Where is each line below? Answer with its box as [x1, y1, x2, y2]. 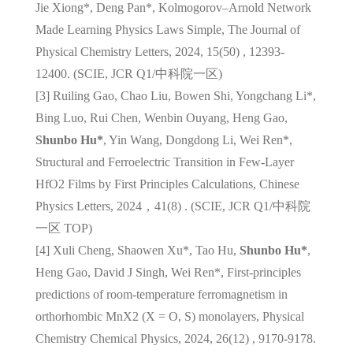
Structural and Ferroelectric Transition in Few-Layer [35, 154, 294, 169]
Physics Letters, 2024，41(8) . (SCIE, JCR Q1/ [35, 199, 273, 213]
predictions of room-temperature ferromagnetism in [35, 287, 288, 301]
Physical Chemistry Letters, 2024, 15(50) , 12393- [35, 44, 284, 58]
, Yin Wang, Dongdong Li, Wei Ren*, [102, 132, 292, 147]
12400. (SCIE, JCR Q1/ [35, 66, 155, 80]
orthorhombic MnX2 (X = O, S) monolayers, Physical [35, 309, 304, 323]
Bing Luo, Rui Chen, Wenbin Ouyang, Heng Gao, [35, 110, 288, 124]
